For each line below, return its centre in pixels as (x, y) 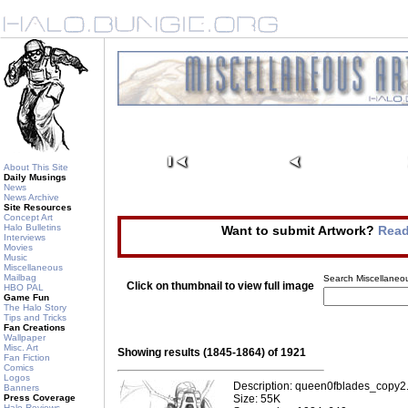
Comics (19, 367)
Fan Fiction (27, 357)
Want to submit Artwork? (299, 230)
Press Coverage (40, 398)
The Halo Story (35, 307)
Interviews (25, 237)
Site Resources (38, 207)
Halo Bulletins (32, 227)
